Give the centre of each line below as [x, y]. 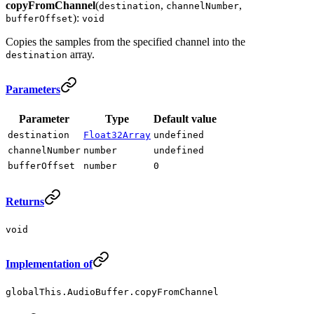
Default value [185, 118]
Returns [25, 202]
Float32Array [117, 135]
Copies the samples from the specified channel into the [125, 42]
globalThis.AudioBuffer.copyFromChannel [112, 292]
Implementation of [49, 264]
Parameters [33, 89]
